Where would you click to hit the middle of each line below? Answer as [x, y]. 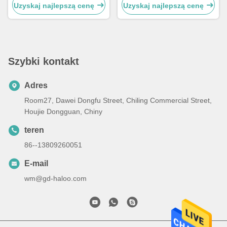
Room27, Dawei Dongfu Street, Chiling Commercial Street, [118, 101]
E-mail [36, 164]
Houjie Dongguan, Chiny [63, 112]
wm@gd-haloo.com [55, 179]
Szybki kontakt [44, 62]
